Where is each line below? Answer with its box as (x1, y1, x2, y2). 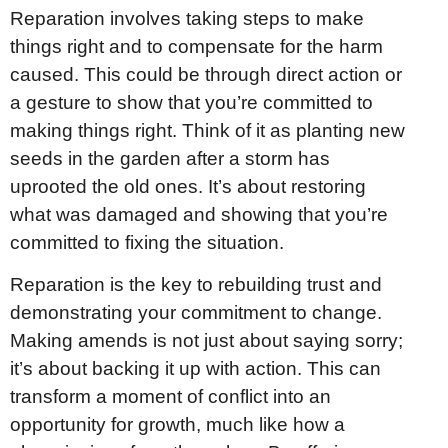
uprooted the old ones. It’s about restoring (10, 175, 366, 197)
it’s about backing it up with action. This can (10, 357, 381, 379)
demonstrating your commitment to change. (10, 301, 382, 323)
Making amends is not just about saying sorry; (10, 329, 403, 351)
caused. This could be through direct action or (10, 63, 402, 85)
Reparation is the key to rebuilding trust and (10, 273, 382, 295)
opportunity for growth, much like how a (10, 413, 345, 435)
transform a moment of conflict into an (10, 385, 331, 407)
